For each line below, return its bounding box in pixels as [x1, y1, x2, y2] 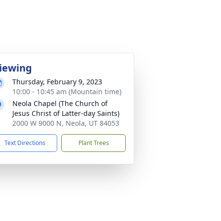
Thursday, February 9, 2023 [12, 77, 102, 86]
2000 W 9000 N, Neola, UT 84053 [12, 118, 119, 128]
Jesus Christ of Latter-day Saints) [12, 109, 119, 118]
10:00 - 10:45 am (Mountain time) [12, 87, 121, 96]
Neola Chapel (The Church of [12, 99, 108, 108]
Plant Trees [78, 139, 109, 147]
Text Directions [4, 139, 45, 147]
